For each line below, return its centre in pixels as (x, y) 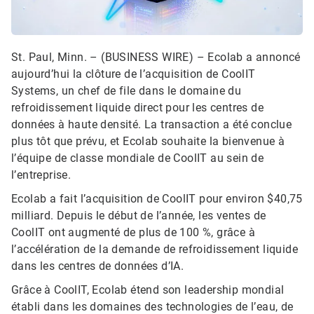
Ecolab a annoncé (254, 57)
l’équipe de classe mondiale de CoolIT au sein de (138, 158)
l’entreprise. (41, 175)
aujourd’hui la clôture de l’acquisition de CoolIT (134, 74)
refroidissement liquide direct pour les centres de (137, 108)
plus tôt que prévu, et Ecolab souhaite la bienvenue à (148, 142)
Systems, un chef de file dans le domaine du (127, 91)
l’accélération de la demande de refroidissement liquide (155, 250)
